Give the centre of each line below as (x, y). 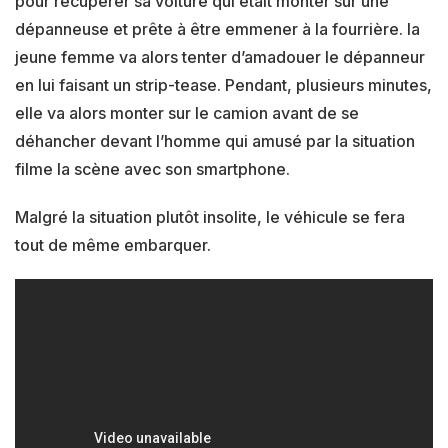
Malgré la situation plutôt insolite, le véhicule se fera (210, 217)
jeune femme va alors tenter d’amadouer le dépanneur (220, 57)
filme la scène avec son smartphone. (152, 169)
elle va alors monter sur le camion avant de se (187, 113)
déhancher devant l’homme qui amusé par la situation (215, 141)
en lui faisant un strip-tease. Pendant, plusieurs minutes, (223, 85)
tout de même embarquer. (113, 245)
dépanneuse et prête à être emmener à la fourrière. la (217, 29)
